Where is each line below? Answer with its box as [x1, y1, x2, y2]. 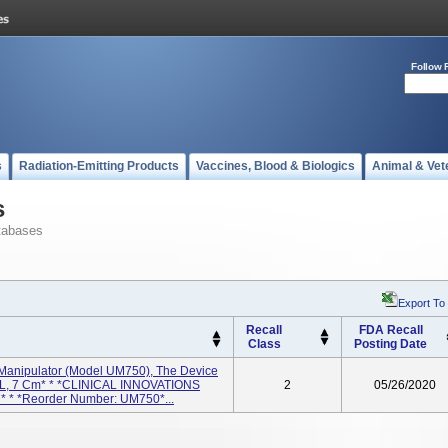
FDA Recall [358, 323, 423, 337]
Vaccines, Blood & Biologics [196, 159, 355, 173]
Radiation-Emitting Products [19, 159, 179, 173]
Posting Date [354, 337, 427, 351]
